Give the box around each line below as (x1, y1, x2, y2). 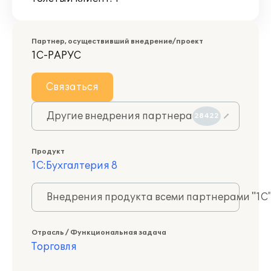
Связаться (46, 81, 99, 93)
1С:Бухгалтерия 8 (31, 160, 117, 172)
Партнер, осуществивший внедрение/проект (31, 38, 203, 45)
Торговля (31, 241, 77, 253)
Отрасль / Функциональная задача (31, 229, 166, 237)
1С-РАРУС (31, 50, 81, 62)
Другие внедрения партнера (47, 110, 192, 122)
